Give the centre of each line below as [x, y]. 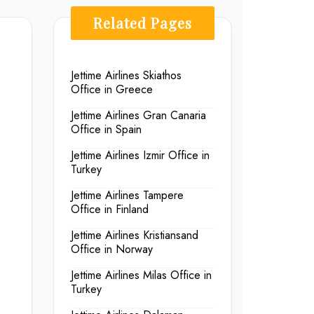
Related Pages [143, 23]
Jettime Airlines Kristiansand [135, 235]
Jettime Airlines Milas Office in [141, 275]
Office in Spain [106, 130]
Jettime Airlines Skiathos [126, 76]
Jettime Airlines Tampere [127, 196]
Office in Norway [112, 250]
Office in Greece [112, 90]
